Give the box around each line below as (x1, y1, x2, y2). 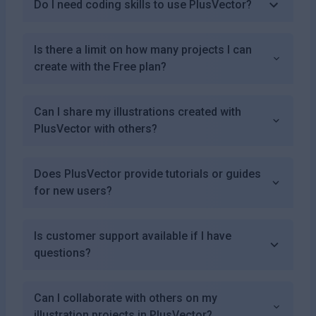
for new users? (34, 183, 112, 197)
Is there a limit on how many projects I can (34, 42, 252, 56)
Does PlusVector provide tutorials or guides (34, 166, 261, 181)
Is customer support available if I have (34, 229, 231, 243)
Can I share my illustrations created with (34, 104, 241, 119)
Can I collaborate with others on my (34, 291, 217, 305)
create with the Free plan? (34, 59, 166, 73)
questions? (34, 245, 91, 260)
